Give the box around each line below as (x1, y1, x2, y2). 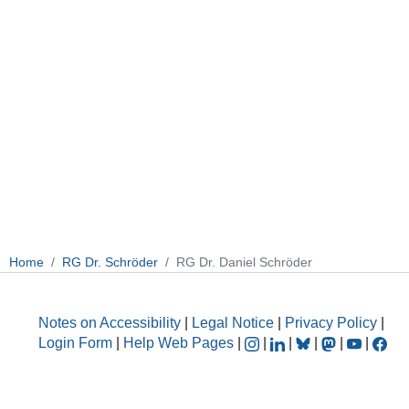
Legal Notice (192, 315, 274, 331)
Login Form (38, 335, 112, 351)
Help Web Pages (123, 335, 234, 351)
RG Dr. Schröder (62, 254, 158, 269)
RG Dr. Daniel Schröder (176, 254, 312, 269)
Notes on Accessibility (38, 315, 184, 331)
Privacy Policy (285, 315, 377, 331)
